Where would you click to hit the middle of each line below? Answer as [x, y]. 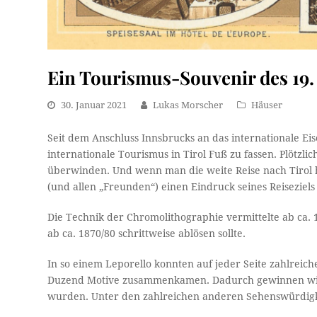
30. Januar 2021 [94, 105]
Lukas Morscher [188, 105]
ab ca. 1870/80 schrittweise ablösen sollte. [147, 233]
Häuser [267, 105]
